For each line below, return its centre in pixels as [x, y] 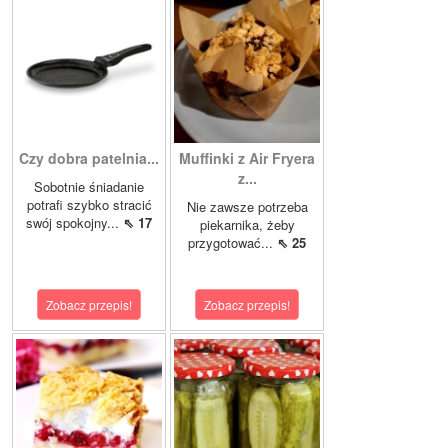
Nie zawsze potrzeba [247, 206]
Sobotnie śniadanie [89, 186]
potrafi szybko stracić [89, 204]
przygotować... [232, 242]
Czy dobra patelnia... [89, 157]
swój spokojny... [74, 222]
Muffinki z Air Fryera [247, 157]
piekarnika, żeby [247, 224]
